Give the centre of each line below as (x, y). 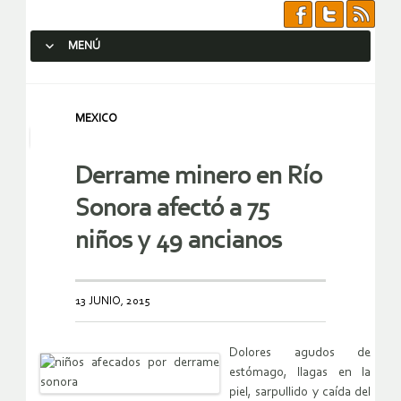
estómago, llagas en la (300, 373)
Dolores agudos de (300, 354)
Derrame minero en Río (199, 177)
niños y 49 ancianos (179, 242)
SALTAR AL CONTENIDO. (104, 78)
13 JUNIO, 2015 (112, 302)
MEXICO (96, 119)
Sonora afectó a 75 (172, 209)
